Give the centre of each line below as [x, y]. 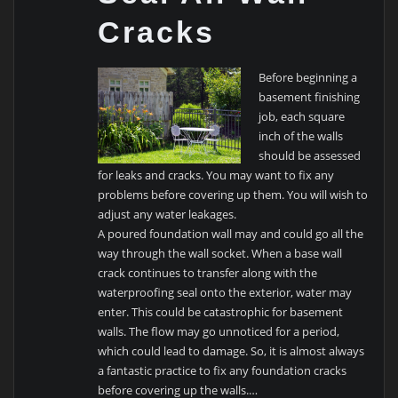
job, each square [301, 117]
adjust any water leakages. [167, 215]
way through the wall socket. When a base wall [220, 254]
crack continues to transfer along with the [208, 273]
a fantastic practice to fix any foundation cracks [223, 371]
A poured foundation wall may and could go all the [231, 234]
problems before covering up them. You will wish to [233, 195]
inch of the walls [300, 136]
